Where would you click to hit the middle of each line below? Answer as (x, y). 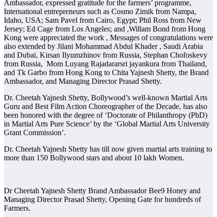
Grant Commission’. (36, 133)
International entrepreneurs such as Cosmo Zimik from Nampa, (100, 12)
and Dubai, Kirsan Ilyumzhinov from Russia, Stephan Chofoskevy (106, 55)
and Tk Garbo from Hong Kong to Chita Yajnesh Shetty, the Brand (106, 73)
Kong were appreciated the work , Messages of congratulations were (108, 38)
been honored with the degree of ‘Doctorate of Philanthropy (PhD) (106, 115)
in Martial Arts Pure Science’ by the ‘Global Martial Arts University (107, 124)
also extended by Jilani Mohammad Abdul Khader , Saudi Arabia (103, 46)
